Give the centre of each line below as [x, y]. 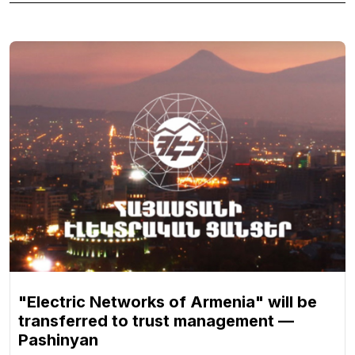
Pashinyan [58, 340]
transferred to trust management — [156, 321]
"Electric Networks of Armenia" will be [168, 302]
